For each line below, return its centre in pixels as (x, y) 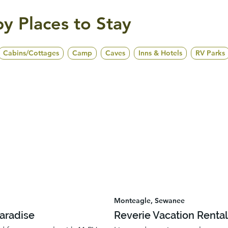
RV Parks (210, 53)
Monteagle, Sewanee (149, 201)
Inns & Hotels (160, 53)
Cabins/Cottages (31, 53)
